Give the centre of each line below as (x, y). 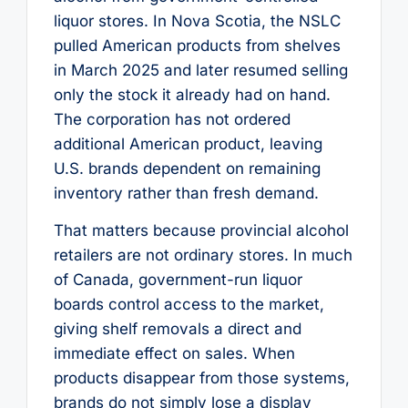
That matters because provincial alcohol (201, 230)
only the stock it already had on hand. (192, 94)
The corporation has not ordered (172, 119)
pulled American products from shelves (197, 45)
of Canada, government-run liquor (178, 280)
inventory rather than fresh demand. (186, 193)
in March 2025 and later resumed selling (200, 70)
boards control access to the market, (189, 304)
